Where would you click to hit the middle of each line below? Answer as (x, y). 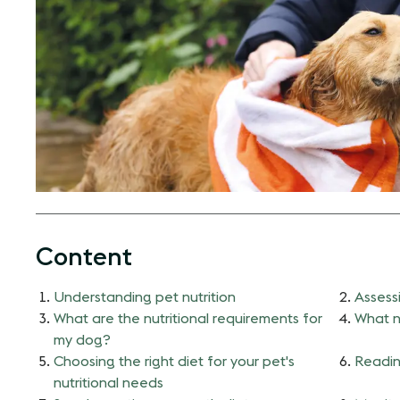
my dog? (82, 340)
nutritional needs (108, 383)
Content (84, 257)
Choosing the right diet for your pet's (174, 361)
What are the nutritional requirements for (188, 318)
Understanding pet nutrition (145, 297)
